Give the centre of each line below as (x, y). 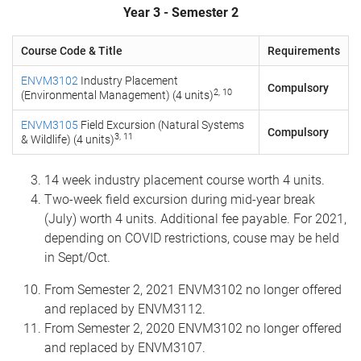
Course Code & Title (72, 51)
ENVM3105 (50, 125)
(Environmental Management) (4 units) (117, 95)
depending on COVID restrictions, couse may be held (192, 238)
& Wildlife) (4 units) (68, 139)
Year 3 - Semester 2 (180, 12)
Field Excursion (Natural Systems (161, 125)
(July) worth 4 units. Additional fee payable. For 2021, (195, 219)
